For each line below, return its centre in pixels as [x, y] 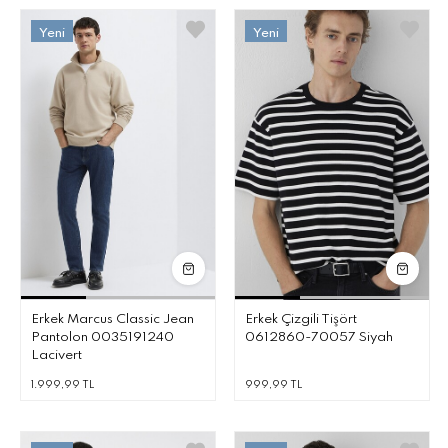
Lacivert [56, 355]
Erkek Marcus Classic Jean [112, 319]
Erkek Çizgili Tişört [301, 319]
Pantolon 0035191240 [102, 337]
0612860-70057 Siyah [319, 337]
